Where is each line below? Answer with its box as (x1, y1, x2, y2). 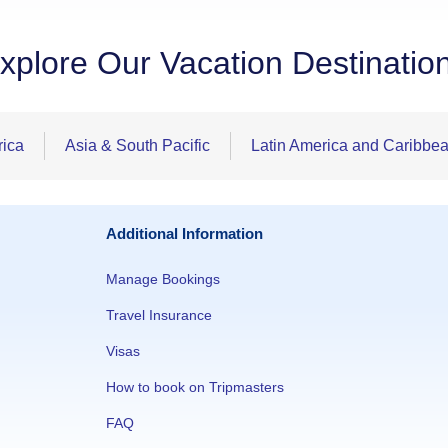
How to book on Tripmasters (106, 378, 284, 395)
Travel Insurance (106, 306, 212, 323)
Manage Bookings (106, 270, 220, 287)
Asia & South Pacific (65, 136, 210, 154)
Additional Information (106, 224, 263, 242)
